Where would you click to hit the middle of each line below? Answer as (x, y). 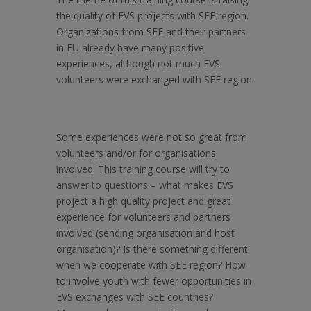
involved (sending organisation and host (145, 233)
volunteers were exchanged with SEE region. (155, 79)
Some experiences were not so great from (151, 137)
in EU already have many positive (130, 47)
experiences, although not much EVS (138, 63)
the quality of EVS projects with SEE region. (152, 15)
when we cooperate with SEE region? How (151, 264)
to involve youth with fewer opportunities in (153, 280)
